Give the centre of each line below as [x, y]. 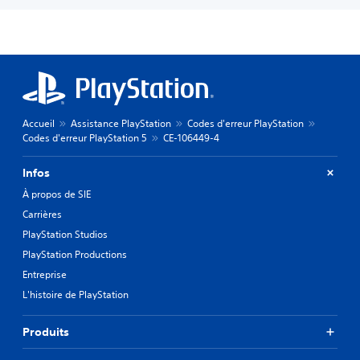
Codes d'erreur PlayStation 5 [85, 137]
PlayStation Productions [75, 254]
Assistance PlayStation [121, 123]
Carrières [42, 214]
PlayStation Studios [65, 234]
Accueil [39, 123]
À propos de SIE [57, 194]
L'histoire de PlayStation [76, 294]
